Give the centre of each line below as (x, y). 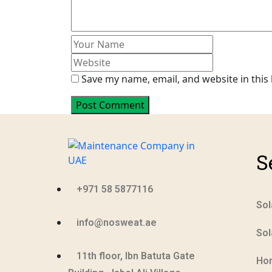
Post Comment (110, 105)
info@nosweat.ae (117, 222)
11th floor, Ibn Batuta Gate (136, 256)
